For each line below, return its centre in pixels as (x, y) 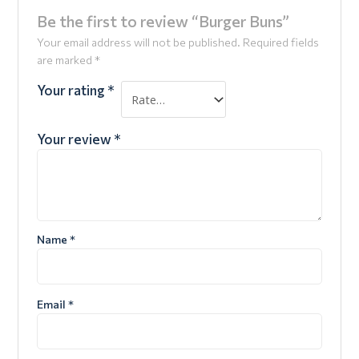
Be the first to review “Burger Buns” (163, 21)
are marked (65, 60)
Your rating (72, 90)
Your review (75, 138)
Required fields (280, 42)
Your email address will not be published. (138, 42)
